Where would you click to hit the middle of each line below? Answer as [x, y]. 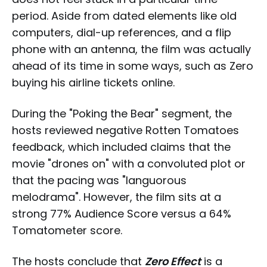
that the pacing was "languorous [99, 180]
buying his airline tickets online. [93, 82]
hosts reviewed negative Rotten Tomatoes [125, 130]
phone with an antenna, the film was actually [131, 49]
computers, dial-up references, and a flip [122, 32]
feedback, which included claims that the [121, 147]
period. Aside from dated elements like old [124, 15]
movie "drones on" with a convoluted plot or [129, 163]
